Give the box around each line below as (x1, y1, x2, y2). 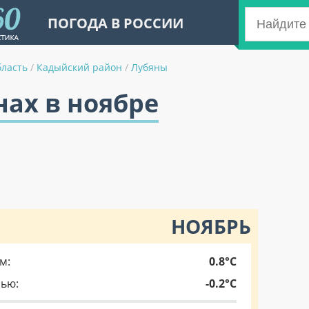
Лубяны (131, 61, 168, 74)
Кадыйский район (37, 61, 122, 74)
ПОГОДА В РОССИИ (48, 14, 183, 32)
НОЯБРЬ (171, 213, 251, 239)
